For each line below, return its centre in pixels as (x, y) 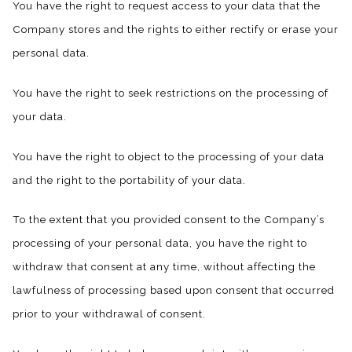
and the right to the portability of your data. (129, 180)
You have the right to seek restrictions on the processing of (170, 92)
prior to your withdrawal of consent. (109, 314)
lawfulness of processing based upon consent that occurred (174, 290)
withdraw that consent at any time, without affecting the (164, 267)
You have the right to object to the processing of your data (169, 156)
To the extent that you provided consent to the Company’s (169, 220)
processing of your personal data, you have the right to (160, 243)
